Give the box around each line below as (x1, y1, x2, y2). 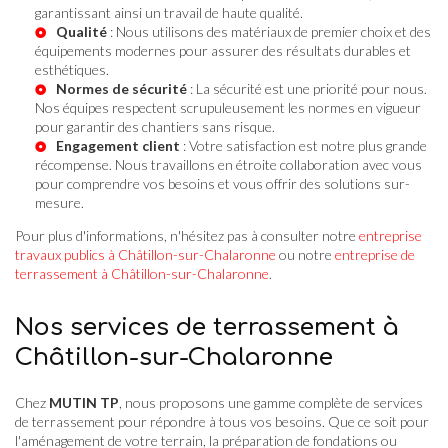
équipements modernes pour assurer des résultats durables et (35, 41, 411, 59)
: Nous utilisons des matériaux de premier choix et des (107, 22, 431, 40)
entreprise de (335, 245, 415, 263)
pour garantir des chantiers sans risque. (35, 117, 275, 135)
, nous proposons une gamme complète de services (119, 393, 423, 411)
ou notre (276, 245, 335, 263)
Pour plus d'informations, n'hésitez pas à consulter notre (15, 226, 359, 244)
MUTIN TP (49, 393, 119, 411)
